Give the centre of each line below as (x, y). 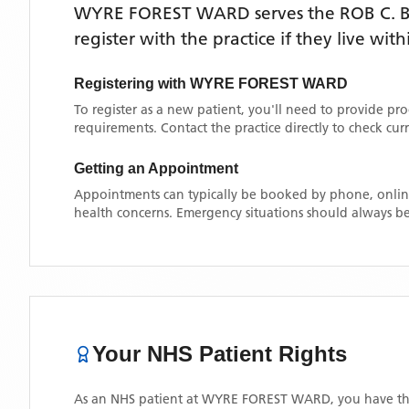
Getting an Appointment (156, 168)
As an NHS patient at (138, 399)
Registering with (132, 84)
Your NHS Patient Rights (220, 354)
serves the (295, 13)
